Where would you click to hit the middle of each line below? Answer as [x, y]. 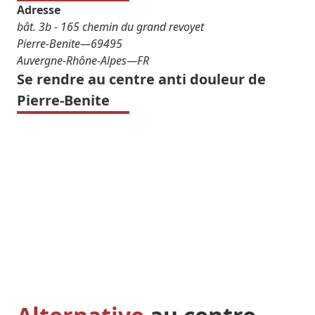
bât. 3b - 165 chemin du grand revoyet [110, 27]
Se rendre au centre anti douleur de [141, 79]
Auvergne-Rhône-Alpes [72, 61]
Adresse [39, 10]
